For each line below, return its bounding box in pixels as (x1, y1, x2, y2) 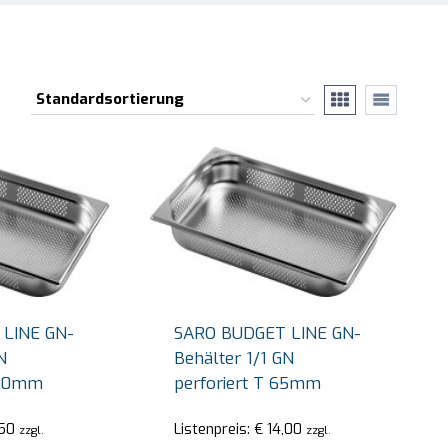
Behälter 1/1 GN (174, 346, 295, 370)
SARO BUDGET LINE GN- (174, 321, 362, 345)
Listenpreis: (174, 419, 255, 440)
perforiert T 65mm (174, 371, 322, 395)
